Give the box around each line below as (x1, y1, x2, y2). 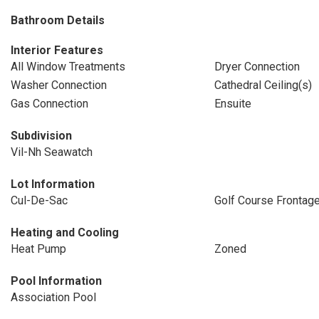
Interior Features (11, 43, 103, 57)
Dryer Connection (214, 60, 300, 73)
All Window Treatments (11, 60, 125, 73)
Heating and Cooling (11, 226, 119, 239)
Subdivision (11, 129, 72, 142)
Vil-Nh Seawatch (11, 145, 93, 159)
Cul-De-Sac (11, 194, 68, 207)
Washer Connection (11, 78, 107, 92)
